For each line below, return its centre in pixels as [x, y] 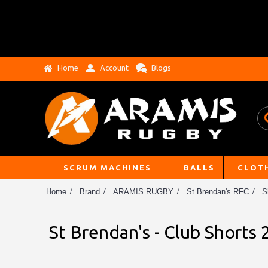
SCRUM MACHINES [107, 167]
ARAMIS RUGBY [143, 191]
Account [114, 67]
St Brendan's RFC [218, 191]
